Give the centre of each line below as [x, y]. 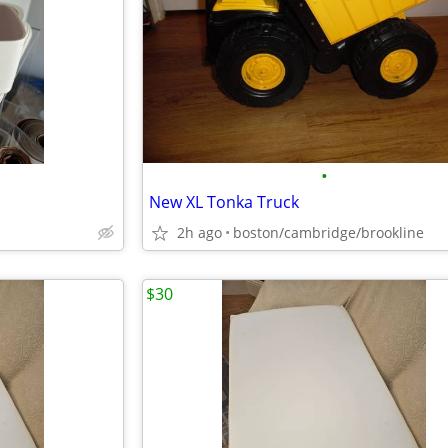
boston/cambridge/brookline [328, 232]
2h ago [199, 232]
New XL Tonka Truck [224, 202]
